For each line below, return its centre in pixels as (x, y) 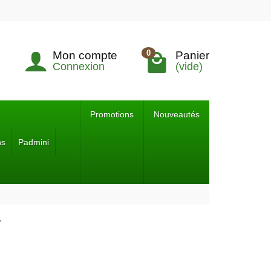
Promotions (112, 114)
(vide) (189, 66)
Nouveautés (177, 114)
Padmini (34, 142)
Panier (192, 55)
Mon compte (85, 55)
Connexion (79, 66)
